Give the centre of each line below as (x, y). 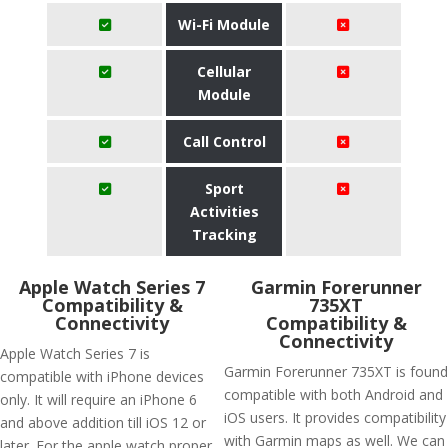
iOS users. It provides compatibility (335, 417)
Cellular (224, 71)
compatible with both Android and (333, 394)
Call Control (224, 141)
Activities (224, 211)
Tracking (224, 234)
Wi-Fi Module (224, 24)
